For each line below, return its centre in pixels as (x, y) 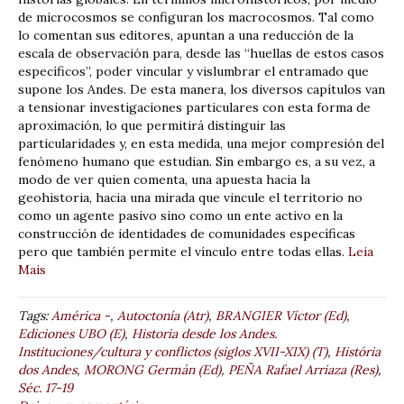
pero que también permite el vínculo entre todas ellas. (183, 251)
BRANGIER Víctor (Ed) (281, 315)
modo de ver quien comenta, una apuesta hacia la (164, 179)
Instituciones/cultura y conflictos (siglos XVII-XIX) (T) (173, 351)
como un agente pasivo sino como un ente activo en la (180, 215)
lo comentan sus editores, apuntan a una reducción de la (186, 35)
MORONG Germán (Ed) (152, 369)
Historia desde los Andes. (204, 333)
